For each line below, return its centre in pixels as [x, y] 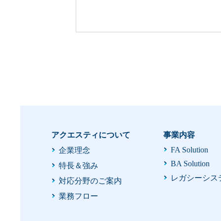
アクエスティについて [91, 135]
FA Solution [189, 149]
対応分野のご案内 [90, 181]
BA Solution [190, 163]
